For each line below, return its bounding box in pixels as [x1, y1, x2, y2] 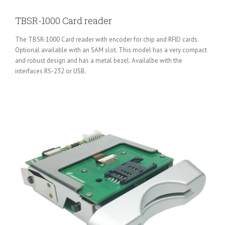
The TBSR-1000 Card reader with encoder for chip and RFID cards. [15, 35, 198, 44]
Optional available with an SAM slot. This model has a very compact [15, 45, 207, 54]
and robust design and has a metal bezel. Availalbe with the [15, 56, 182, 65]
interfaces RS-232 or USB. [15, 66, 86, 75]
